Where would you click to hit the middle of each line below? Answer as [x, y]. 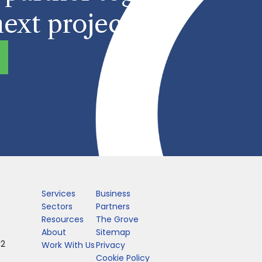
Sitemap [113, 232]
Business [113, 193]
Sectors [57, 206]
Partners [113, 206]
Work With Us [68, 245]
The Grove [117, 219]
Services [58, 193]
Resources [63, 219]
